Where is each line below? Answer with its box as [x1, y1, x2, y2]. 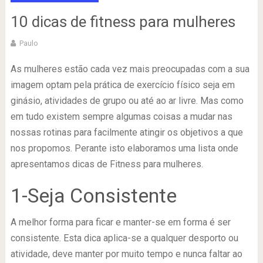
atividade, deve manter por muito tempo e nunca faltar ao [10, 248, 242, 259]
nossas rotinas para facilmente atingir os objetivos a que [10, 127, 243, 138]
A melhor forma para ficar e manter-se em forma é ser [10, 217, 231, 228]
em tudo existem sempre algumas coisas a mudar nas [10, 111, 232, 122]
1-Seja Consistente [10, 184, 177, 207]
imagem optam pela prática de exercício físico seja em [10, 79, 235, 90]
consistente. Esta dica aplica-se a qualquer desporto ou [10, 232, 238, 244]
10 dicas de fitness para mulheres [10, 13, 235, 31]
